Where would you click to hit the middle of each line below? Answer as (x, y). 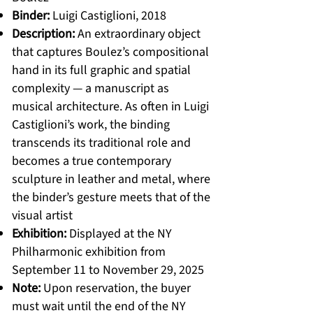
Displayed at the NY (119, 234)
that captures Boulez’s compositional (110, 52)
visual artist (42, 216)
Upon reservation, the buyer (116, 288)
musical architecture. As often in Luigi (110, 107)
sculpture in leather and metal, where (111, 179)
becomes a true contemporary (92, 161)
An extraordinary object (138, 34)
